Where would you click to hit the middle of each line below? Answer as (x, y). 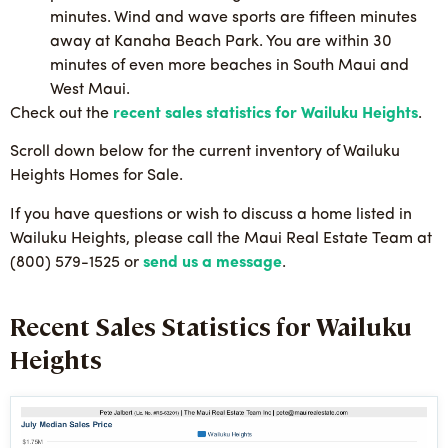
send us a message (212, 262)
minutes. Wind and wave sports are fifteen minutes (233, 18)
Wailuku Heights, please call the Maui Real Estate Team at (221, 238)
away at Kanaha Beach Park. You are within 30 (221, 42)
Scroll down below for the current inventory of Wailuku (205, 152)
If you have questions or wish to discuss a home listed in (211, 214)
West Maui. (90, 90)
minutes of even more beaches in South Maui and (229, 66)
